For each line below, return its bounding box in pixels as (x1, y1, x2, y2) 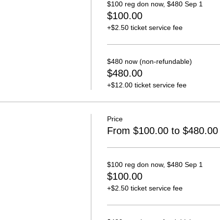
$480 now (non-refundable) (107, 57, 192, 65)
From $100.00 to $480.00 (107, 125, 218, 136)
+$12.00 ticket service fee (107, 81, 187, 89)
